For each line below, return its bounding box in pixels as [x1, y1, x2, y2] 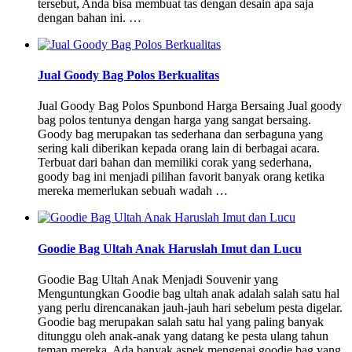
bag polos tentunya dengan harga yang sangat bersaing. [38, 113, 311, 127]
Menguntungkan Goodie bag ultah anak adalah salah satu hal [38, 286, 339, 300]
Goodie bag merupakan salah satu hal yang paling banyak [38, 314, 324, 328]
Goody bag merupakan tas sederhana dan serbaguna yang [38, 127, 323, 141]
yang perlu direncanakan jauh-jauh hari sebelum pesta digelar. [38, 300, 343, 314]
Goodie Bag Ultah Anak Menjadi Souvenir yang [38, 272, 278, 286]
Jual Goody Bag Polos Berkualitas [38, 68, 219, 82]
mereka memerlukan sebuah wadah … [38, 184, 228, 198]
